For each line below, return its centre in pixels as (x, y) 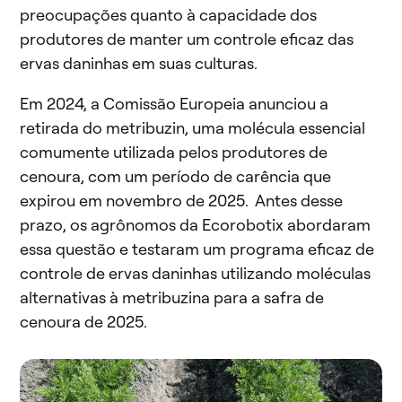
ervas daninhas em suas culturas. (139, 63)
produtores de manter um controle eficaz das (187, 39)
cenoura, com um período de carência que (175, 176)
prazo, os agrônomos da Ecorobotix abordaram (195, 225)
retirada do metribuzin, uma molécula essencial (192, 128)
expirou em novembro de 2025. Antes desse (181, 201)
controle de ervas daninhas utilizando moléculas (195, 273)
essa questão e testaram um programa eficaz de (197, 249)
